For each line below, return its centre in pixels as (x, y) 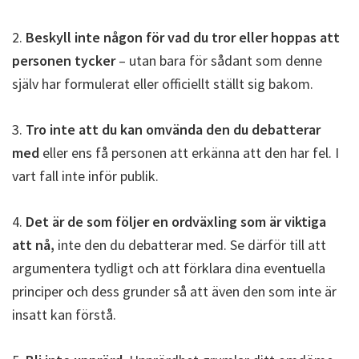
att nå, (33, 245)
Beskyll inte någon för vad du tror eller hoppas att (183, 37)
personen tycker (64, 61)
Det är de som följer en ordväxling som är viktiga (176, 222)
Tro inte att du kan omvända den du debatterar (173, 129)
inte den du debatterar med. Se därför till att (190, 245)
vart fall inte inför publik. (85, 176)
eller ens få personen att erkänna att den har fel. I (191, 153)
